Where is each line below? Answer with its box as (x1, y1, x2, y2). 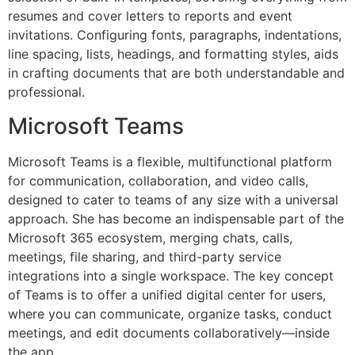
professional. (8, 84, 85, 101)
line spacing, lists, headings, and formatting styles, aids (8, 46, 338, 63)
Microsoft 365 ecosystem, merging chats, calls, (8, 229, 292, 246)
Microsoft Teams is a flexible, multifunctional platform (8, 153, 332, 170)
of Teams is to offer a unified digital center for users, (8, 286, 326, 303)
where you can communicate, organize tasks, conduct (8, 305, 332, 322)
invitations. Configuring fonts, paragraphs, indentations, (8, 27, 342, 44)
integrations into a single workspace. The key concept (8, 267, 334, 284)
